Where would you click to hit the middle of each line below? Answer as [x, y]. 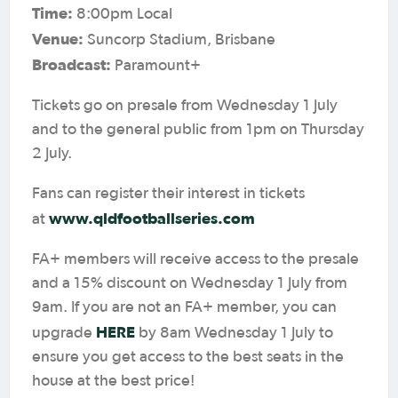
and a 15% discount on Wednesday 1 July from [190, 283]
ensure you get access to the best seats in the [188, 357]
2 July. [52, 153]
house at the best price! [113, 381]
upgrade [64, 333]
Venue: [58, 38]
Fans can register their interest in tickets [168, 193]
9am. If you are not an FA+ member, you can [184, 307]
